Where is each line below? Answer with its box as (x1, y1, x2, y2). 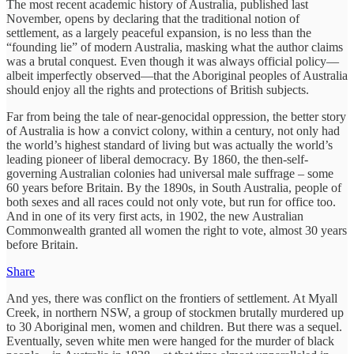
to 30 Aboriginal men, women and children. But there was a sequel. (6, 319, 342, 333)
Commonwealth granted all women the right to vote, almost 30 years (6, 223, 347, 237)
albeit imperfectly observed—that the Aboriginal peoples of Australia (6, 68, 348, 82)
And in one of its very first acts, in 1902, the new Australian (6, 209, 303, 223)
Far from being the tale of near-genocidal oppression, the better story (6, 109, 346, 123)
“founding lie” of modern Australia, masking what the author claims (6, 40, 343, 54)
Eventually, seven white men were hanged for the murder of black (6, 333, 334, 348)
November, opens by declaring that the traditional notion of (6, 11, 299, 25)
